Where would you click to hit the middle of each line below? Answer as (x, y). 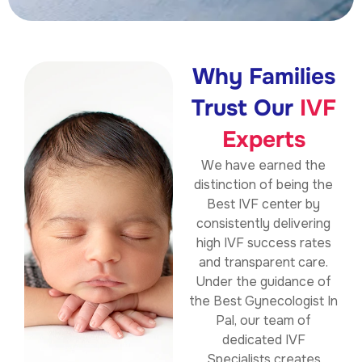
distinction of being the (263, 185)
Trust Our (245, 109)
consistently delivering (263, 224)
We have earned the (263, 166)
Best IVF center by (263, 204)
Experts (263, 140)
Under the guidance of (263, 282)
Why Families (263, 77)
